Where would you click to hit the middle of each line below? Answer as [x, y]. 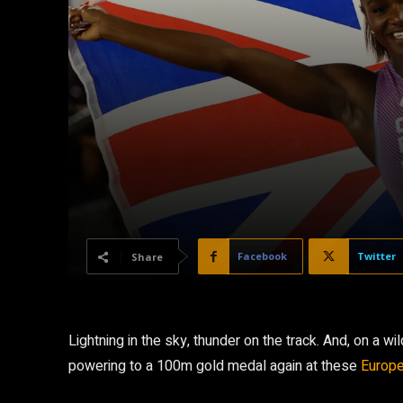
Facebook [262, 256]
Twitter [376, 256]
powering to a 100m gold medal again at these [215, 366]
